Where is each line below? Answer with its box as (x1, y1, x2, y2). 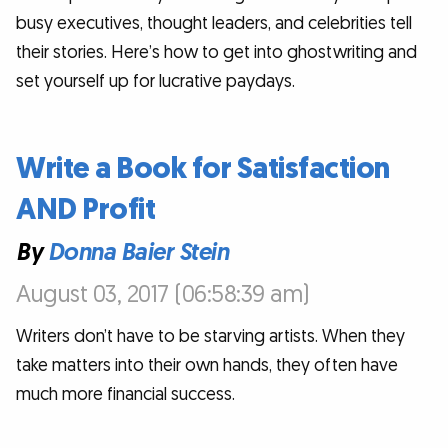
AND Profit (16, 190, 155, 231)
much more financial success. (16, 383, 235, 407)
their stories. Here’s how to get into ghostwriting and (16, 40, 417, 64)
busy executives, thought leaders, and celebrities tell (16, 11, 412, 35)
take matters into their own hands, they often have (16, 354, 398, 378)
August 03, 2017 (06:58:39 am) (16, 278, 310, 310)
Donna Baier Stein (47, 237, 228, 269)
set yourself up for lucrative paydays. (16, 69, 295, 93)
